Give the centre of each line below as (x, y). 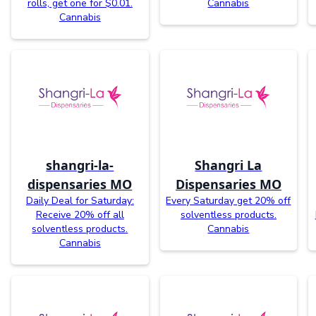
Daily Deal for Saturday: (80, 201)
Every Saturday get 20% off (229, 201)
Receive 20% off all (80, 215)
